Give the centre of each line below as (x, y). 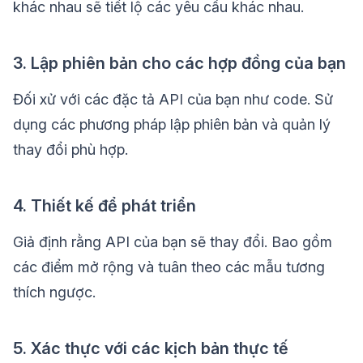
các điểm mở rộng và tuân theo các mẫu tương (169, 267)
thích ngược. (54, 293)
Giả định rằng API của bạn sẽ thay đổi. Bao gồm (173, 242)
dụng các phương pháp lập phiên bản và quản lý (172, 125)
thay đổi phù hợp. (70, 150)
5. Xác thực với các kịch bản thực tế (151, 349)
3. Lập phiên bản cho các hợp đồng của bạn (179, 64)
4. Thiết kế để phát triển (105, 206)
